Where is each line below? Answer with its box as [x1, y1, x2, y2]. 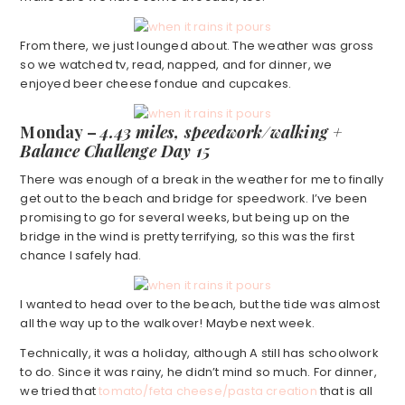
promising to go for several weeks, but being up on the [20, 209, 351, 227]
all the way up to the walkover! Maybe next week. [20, 315, 315, 333]
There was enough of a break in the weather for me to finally [20, 171, 384, 189]
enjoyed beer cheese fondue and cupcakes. [20, 75, 292, 93]
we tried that [20, 382, 99, 400]
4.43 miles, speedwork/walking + [100, 121, 343, 144]
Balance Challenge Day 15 [20, 140, 212, 163]
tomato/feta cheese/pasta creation [99, 382, 317, 400]
